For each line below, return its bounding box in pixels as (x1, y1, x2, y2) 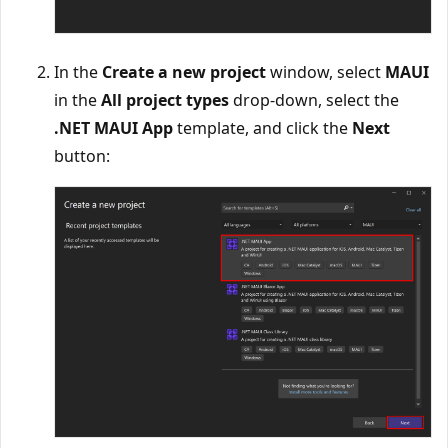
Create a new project (102, 60, 266, 83)
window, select (266, 60, 385, 83)
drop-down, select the (229, 88, 399, 111)
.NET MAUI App (54, 116, 173, 139)
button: (54, 144, 110, 167)
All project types (101, 88, 229, 111)
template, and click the (173, 116, 352, 139)
